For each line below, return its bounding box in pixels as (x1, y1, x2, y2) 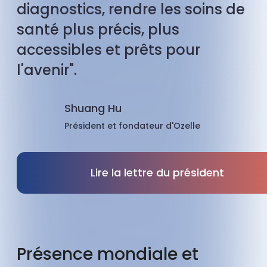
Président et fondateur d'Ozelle (64, 120, 200, 132)
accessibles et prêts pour (17, 40, 200, 60)
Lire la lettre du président (91, 165, 224, 181)
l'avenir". (17, 60, 77, 80)
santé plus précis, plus (17, 20, 179, 40)
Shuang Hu (64, 101, 122, 116)
